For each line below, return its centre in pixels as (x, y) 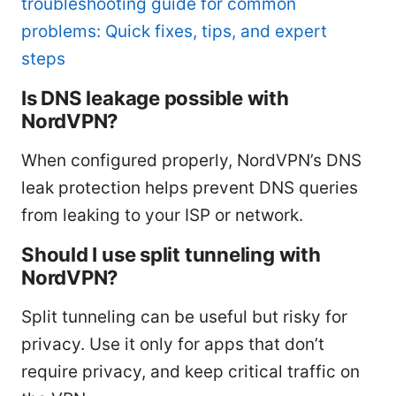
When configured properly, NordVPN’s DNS (191, 160)
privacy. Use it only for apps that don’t (173, 344)
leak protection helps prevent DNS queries (190, 187)
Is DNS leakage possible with (155, 97)
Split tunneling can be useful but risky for (184, 316)
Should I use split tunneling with (171, 254)
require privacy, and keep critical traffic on (190, 371)
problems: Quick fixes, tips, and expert (174, 31)
